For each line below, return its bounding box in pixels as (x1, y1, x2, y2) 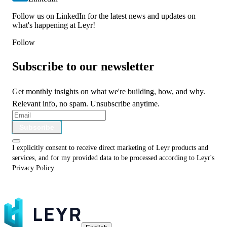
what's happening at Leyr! (12, 21, 95, 30)
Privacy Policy (12, 164, 54, 172)
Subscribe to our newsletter (12, 60, 155, 73)
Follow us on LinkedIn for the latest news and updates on (12, 12, 196, 21)
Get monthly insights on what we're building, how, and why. (12, 87, 205, 96)
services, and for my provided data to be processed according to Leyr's (12, 154, 214, 162)
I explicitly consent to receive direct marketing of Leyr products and (12, 144, 208, 152)
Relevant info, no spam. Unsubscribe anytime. (12, 99, 160, 108)
